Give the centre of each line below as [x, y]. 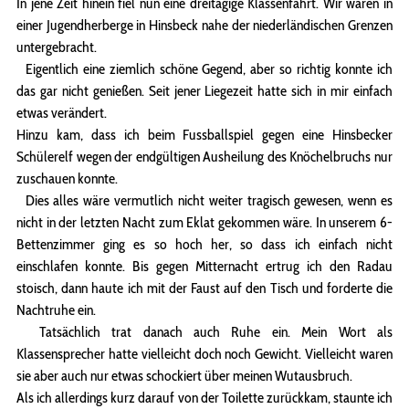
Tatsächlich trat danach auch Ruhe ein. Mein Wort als [204, 332]
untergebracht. [57, 47]
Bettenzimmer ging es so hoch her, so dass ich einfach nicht [204, 245]
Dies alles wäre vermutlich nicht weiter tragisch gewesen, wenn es [204, 201]
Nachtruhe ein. [56, 310]
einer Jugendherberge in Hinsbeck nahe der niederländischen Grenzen [204, 26]
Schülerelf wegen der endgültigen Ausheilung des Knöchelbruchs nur [204, 157]
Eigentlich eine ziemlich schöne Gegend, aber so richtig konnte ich [204, 69]
